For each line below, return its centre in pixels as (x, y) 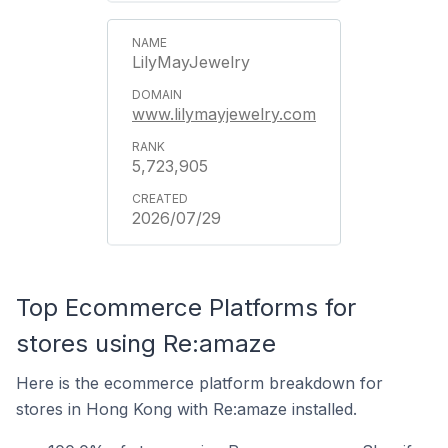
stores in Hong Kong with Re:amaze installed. (186, 409)
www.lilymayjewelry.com (224, 114)
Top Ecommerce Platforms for (186, 307)
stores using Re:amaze (146, 343)
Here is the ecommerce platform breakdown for (199, 383)
